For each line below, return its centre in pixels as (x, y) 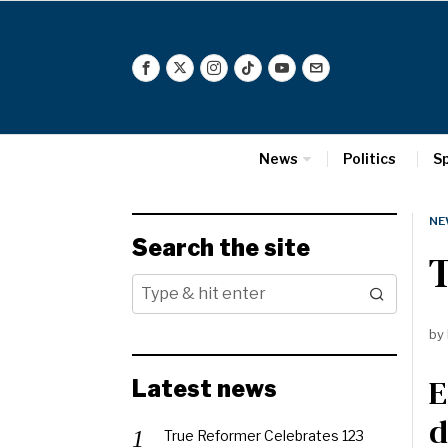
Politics (369, 158)
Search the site (221, 248)
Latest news (204, 389)
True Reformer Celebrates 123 (264, 435)
